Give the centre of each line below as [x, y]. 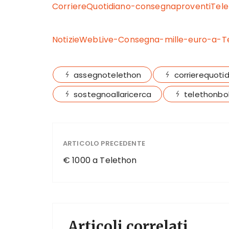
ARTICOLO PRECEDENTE [104, 143]
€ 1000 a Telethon [100, 160]
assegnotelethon [108, 75]
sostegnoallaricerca [113, 94]
